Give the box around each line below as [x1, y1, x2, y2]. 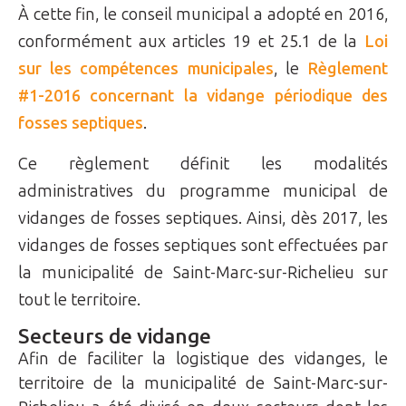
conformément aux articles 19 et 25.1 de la [18, 32, 364, 53]
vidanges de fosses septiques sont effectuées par [18, 235, 388, 256]
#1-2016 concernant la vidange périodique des [18, 86, 388, 107]
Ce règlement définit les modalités [18, 153, 388, 174]
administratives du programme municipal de [18, 180, 388, 201]
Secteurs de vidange [18, 324, 211, 350]
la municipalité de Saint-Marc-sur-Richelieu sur [18, 262, 388, 283]
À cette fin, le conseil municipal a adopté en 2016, [18, 5, 388, 25]
